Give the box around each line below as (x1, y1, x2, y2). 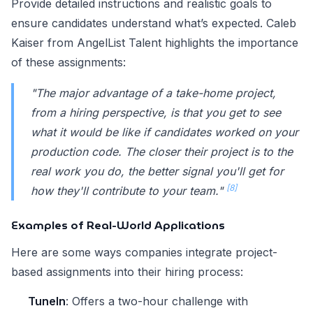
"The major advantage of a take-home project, (31, 86, 276, 101)
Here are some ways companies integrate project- (11, 245, 277, 260)
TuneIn (28, 294, 66, 309)
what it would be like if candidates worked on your (31, 125, 298, 140)
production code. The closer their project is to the (31, 145, 293, 159)
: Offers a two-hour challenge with (66, 294, 248, 309)
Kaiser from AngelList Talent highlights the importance (11, 36, 298, 50)
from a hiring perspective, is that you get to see (31, 105, 281, 120)
